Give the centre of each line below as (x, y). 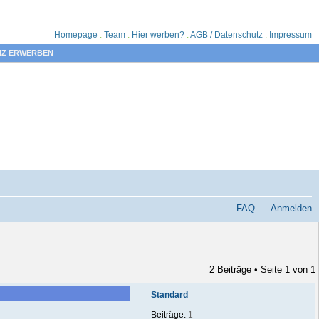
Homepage (76, 35)
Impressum (291, 35)
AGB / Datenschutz (226, 35)
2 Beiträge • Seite (247, 270)
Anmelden (291, 208)
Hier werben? (158, 35)
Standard (169, 295)
